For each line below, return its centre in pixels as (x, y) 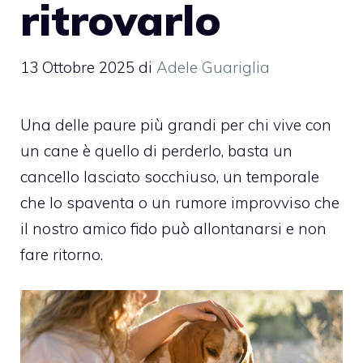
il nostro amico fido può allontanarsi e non (173, 228)
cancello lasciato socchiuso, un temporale (170, 176)
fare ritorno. (62, 254)
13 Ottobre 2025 (77, 67)
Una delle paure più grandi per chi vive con (176, 124)
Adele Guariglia (213, 67)
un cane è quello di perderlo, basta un (156, 150)
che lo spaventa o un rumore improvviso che (180, 202)
